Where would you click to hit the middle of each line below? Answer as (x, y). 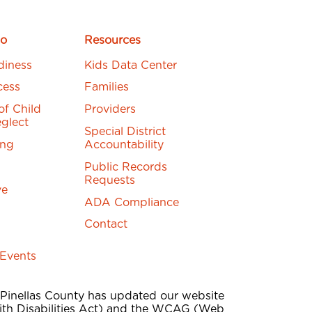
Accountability (124, 145)
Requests (110, 180)
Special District (125, 131)
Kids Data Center (131, 65)
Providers (110, 110)
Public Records (126, 167)
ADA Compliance (132, 202)
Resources (113, 40)
